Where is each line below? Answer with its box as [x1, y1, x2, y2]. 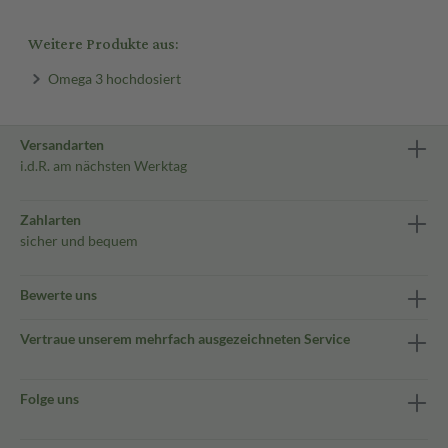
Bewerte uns [20, 286, 97, 303]
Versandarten [20, 136, 104, 153]
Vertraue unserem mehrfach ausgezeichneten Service [20, 330, 350, 347]
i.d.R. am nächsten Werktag [20, 157, 187, 174]
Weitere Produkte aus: [28, 30, 178, 59]
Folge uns [20, 390, 79, 407]
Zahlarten [20, 211, 81, 228]
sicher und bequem [20, 232, 138, 249]
